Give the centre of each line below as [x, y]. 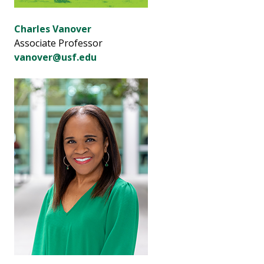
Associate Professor [58, 43]
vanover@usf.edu [55, 57]
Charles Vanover [53, 29]
